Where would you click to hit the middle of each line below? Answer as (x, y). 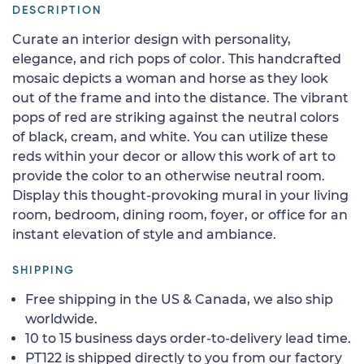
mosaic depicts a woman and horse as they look (170, 78)
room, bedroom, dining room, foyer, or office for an (180, 214)
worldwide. (61, 318)
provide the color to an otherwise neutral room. (169, 175)
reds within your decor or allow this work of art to (174, 156)
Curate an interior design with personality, (152, 39)
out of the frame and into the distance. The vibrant (180, 97)
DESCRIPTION (57, 10)
